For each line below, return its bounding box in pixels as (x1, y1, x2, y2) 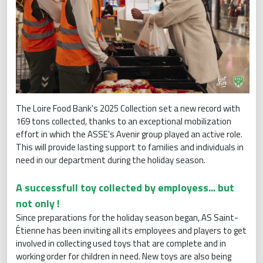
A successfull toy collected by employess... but (16, 179, 234, 195)
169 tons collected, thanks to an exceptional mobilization (16, 114, 231, 128)
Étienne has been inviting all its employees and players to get (16, 223, 247, 237)
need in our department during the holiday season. (16, 153, 205, 167)
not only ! (16, 195, 60, 211)
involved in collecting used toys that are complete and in (16, 236, 226, 250)
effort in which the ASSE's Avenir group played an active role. (16, 127, 242, 141)
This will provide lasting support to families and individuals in (16, 140, 244, 154)
